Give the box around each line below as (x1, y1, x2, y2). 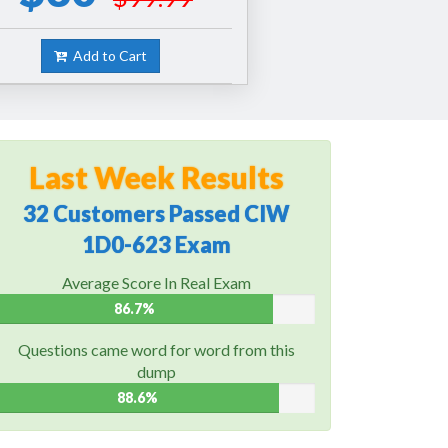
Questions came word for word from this (17, 339, 295, 359)
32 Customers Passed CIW (22, 199, 290, 227)
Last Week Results (28, 158, 284, 195)
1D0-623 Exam (81, 230, 231, 258)
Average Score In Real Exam (61, 272, 251, 292)
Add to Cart (67, 46, 148, 64)
